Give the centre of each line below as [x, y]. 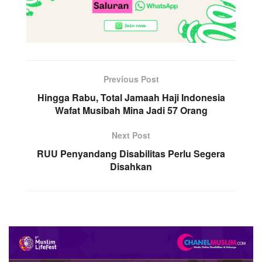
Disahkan [131, 167]
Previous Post [131, 79]
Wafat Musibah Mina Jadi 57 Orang [131, 111]
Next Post [131, 135]
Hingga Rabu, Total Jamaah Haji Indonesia [131, 98]
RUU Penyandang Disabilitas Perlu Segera [131, 154]
